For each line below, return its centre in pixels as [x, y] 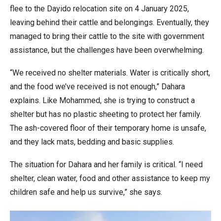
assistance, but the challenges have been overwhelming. [107, 50]
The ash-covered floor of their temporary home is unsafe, [108, 128]
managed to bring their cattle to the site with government [107, 36]
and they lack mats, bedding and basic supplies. [92, 142]
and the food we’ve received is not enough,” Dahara [97, 86]
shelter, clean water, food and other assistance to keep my [110, 178]
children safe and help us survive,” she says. [86, 192]
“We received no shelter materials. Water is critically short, [110, 73]
